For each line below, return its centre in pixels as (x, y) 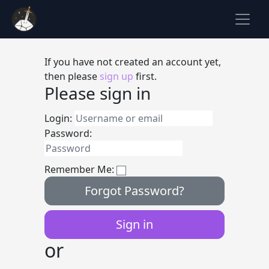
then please (72, 76)
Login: (58, 118)
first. (145, 76)
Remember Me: (79, 169)
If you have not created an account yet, (133, 62)
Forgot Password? (134, 191)
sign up (116, 76)
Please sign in (98, 93)
